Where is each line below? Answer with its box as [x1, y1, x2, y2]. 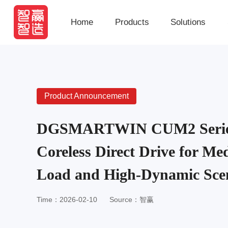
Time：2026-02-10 [37, 195, 97, 204]
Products [115, 17, 149, 27]
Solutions [170, 17, 206, 27]
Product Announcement [44, 92, 129, 100]
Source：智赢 [109, 195, 154, 204]
